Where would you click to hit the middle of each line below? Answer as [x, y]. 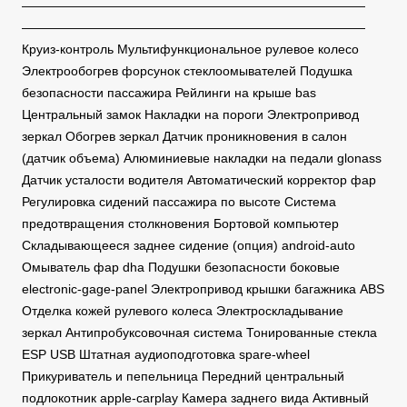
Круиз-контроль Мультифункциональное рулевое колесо [190, 50]
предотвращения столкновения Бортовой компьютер [180, 224]
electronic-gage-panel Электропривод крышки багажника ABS [203, 289]
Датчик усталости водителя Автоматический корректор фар [199, 180]
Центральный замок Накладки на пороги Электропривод [190, 115]
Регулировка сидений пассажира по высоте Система [179, 202]
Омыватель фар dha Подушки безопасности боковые [181, 268]
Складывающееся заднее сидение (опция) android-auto [189, 246]
